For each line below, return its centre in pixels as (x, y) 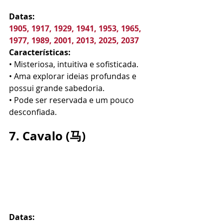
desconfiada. (33, 112)
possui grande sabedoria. (57, 88)
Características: (40, 52)
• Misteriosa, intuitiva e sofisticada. (74, 64)
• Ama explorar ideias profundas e (74, 76)
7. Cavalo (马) (47, 136)
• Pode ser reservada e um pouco (72, 100)
